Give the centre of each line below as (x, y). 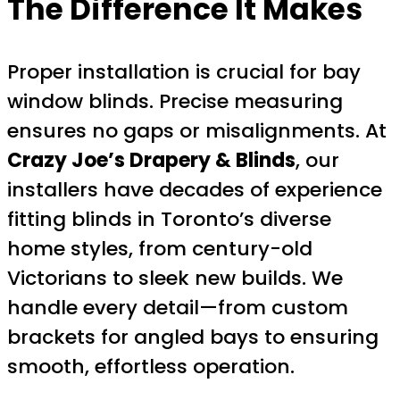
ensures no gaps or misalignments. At (197, 130)
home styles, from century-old (160, 248)
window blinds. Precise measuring (175, 101)
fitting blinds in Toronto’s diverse (169, 219)
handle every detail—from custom (178, 307)
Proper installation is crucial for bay (184, 71)
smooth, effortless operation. (151, 366)
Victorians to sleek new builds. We (175, 278)
